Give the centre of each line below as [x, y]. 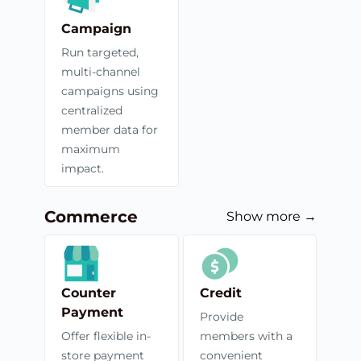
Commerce [91, 216]
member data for [110, 129]
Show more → [272, 216]
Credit [220, 293]
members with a [246, 336]
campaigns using [110, 91]
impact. [83, 168]
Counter [89, 293]
